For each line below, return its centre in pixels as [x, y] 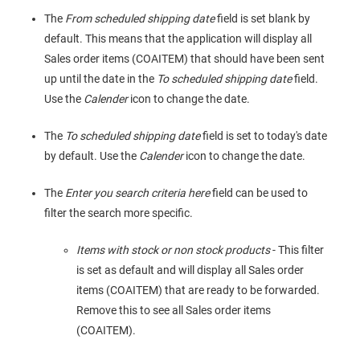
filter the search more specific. [119, 213]
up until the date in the [100, 79]
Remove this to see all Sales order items [174, 311]
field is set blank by [262, 19]
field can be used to [259, 193]
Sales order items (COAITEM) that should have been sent [184, 59]
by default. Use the [92, 156]
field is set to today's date [264, 136]
